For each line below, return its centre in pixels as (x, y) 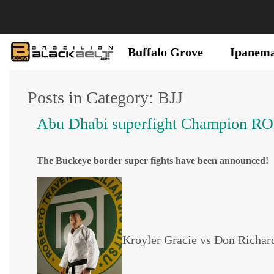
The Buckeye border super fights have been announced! (153, 161)
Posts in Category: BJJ (105, 98)
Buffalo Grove (165, 52)
